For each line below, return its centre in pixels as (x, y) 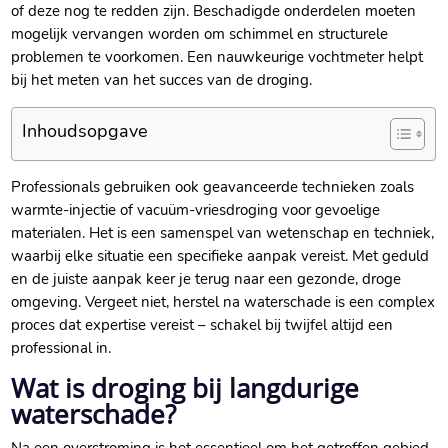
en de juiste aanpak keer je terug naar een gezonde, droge (206, 279)
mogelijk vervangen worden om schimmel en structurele (200, 34)
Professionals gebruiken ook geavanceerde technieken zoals (213, 187)
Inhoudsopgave (85, 131)
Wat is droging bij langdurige (185, 388)
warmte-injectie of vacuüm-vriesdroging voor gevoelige (196, 210)
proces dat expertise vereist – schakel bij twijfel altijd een (202, 325)
